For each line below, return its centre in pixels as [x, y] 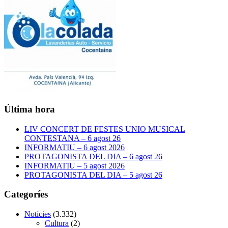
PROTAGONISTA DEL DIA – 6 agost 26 [93, 156]
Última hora [30, 109]
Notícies [38, 214]
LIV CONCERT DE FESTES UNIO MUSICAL [105, 129]
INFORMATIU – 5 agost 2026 [75, 165]
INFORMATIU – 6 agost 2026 [75, 147]
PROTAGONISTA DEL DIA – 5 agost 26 [93, 175]
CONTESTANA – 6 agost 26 [73, 138]
